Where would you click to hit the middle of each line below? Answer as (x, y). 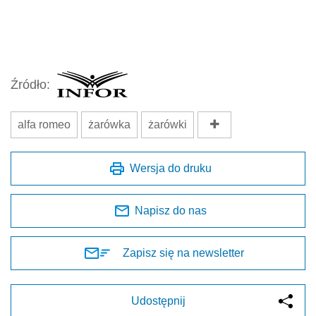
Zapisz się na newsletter (183, 253)
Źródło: (30, 84)
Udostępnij (158, 301)
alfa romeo (44, 125)
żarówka (109, 125)
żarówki (168, 125)
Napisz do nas (171, 211)
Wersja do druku (171, 169)
